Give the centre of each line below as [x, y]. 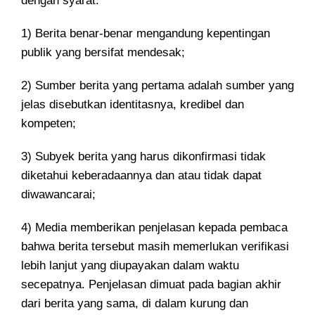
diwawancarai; [58, 194]
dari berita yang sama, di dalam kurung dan [135, 303]
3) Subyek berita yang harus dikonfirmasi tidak [143, 156]
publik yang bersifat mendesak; [103, 52]
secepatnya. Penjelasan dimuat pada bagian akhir [151, 284]
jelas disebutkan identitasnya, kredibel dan [133, 104]
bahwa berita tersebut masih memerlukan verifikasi [155, 246]
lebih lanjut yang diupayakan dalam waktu [130, 265]
